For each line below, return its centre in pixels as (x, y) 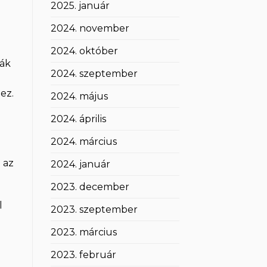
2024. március (83, 142)
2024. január (80, 164)
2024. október (84, 51)
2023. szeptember (94, 210)
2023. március (83, 232)
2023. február (83, 255)
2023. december (90, 187)
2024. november (90, 29)
